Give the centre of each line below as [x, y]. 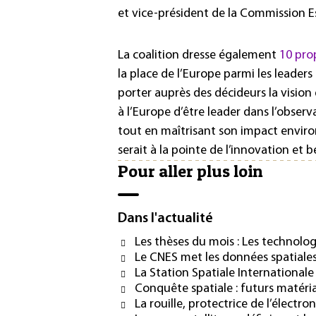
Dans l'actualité [165, 219]
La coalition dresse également [199, 55]
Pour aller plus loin [190, 171]
